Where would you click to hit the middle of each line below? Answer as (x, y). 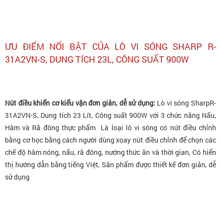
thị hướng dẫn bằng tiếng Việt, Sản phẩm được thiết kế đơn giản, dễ (110, 164)
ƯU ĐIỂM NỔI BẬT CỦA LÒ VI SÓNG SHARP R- (110, 46)
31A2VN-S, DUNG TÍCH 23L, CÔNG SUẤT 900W (97, 59)
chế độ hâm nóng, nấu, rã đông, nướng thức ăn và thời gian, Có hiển (110, 152)
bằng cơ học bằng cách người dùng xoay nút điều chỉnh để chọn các (110, 140)
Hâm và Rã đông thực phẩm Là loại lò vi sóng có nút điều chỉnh (110, 127)
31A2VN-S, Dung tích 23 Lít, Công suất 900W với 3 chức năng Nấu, (110, 115)
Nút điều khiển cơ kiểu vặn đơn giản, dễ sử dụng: (81, 103)
